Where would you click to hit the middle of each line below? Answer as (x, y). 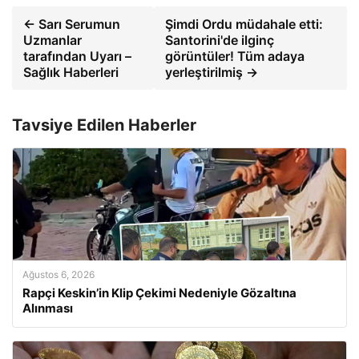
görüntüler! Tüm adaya (235, 56)
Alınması (48, 308)
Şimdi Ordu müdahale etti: (244, 24)
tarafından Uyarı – (77, 56)
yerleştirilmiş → (212, 72)
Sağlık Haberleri (71, 72)
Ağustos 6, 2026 (58, 274)
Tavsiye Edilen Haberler (104, 125)
